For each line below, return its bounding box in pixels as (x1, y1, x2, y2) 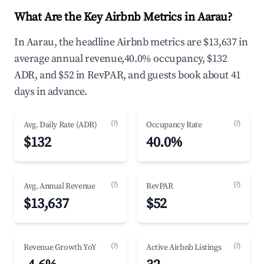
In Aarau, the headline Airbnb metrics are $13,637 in (14, 35, 248, 49)
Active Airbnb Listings (146, 242, 222, 253)
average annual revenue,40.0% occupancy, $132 (14, 52, 227, 65)
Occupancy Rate (146, 120, 202, 130)
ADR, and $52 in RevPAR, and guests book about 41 (14, 68, 241, 82)
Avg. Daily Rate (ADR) (24, 120, 97, 130)
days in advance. (14, 85, 87, 98)
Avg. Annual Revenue (24, 181, 95, 192)
